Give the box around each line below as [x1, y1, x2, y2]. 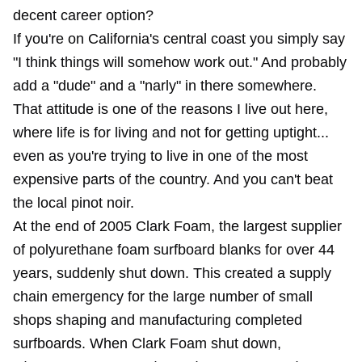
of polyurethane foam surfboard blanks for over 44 [13, 242, 335, 258]
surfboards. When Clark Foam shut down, [13, 335, 281, 351]
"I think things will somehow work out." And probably [13, 54, 347, 70]
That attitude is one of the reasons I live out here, [13, 101, 328, 117]
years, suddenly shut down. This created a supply [13, 265, 331, 281]
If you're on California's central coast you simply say [13, 31, 345, 47]
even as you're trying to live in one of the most [13, 148, 308, 164]
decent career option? [13, 7, 154, 23]
